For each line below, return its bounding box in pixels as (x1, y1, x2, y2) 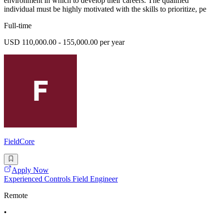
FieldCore (4, 137, 35, 146)
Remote (4, 191, 28, 200)
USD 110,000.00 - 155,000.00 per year (4, 38, 125, 47)
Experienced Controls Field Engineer (4, 174, 118, 183)
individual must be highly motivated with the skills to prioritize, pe (4, 5, 206, 14)
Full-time (4, 21, 32, 30)
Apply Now (12, 165, 49, 174)
